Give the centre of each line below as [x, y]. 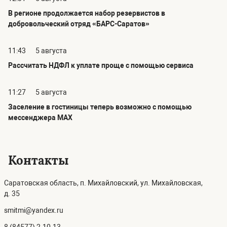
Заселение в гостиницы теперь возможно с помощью [100, 107]
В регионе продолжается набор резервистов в [87, 13]
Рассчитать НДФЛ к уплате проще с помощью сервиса [101, 66]
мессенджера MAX [40, 118]
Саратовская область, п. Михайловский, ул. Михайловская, [103, 183]
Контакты [39, 161]
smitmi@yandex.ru [34, 211]
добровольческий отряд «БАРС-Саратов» [79, 24]
